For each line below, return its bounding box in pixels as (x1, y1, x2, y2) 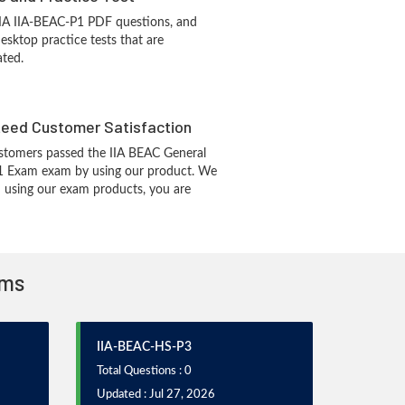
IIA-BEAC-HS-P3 (96, 341, 192, 353)
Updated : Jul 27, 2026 (96, 389, 215, 400)
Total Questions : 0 (96, 365, 192, 377)
